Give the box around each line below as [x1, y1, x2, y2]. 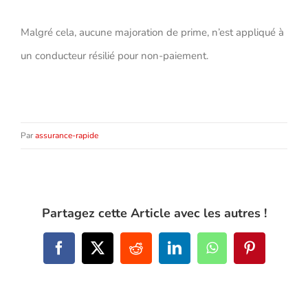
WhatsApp [210, 246, 270, 261]
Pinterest [248, 246, 298, 261]
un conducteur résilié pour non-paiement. [21, 49, 208, 63]
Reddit [135, 246, 172, 261]
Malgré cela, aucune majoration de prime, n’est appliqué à [21, 25, 284, 40]
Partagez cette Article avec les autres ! [41, 205, 267, 222]
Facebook [58, 246, 111, 261]
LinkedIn [173, 246, 224, 261]
